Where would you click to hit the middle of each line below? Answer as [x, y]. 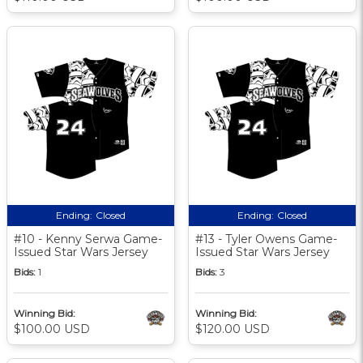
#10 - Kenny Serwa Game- [88, 239]
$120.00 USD [233, 329]
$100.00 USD [52, 329]
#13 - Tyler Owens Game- [266, 239]
